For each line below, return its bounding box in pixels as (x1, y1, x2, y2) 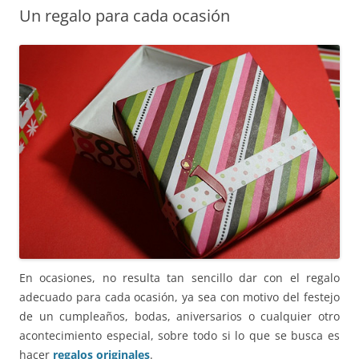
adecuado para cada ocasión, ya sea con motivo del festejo (19, 288, 340, 305)
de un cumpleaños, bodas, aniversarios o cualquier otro (19, 308, 340, 324)
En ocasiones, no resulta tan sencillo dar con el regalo (19, 269, 340, 285)
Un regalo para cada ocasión (19, 5, 230, 27)
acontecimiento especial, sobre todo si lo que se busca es (19, 327, 340, 343)
